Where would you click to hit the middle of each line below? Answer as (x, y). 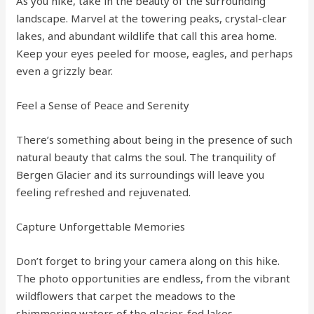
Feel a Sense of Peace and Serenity (103, 105)
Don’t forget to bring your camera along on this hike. (148, 260)
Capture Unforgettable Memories (101, 226)
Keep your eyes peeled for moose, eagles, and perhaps (155, 53)
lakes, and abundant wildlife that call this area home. (147, 35)
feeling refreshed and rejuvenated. (104, 192)
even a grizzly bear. (65, 70)
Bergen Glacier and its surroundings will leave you (141, 174)
